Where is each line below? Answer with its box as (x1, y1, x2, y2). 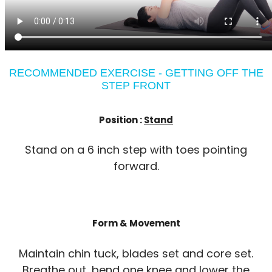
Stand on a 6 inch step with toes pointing (25, 142, 247, 158)
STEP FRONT (101, 79, 171, 92)
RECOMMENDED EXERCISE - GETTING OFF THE (8, 66, 263, 79)
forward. (113, 158, 159, 174)
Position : (99, 113, 144, 126)
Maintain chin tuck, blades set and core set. (19, 246, 253, 262)
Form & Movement (92, 217, 180, 230)
